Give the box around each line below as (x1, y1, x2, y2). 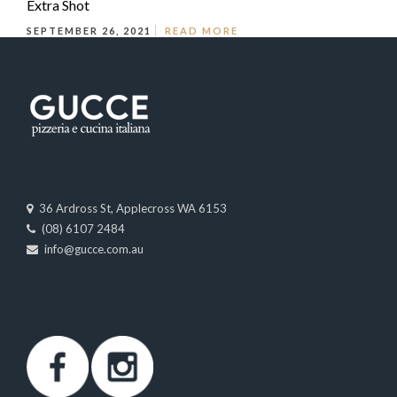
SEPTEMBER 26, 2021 (27, 25, 155, 36)
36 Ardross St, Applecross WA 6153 (39, 201, 227, 215)
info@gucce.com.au (44, 242, 144, 256)
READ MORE (165, 25, 238, 36)
